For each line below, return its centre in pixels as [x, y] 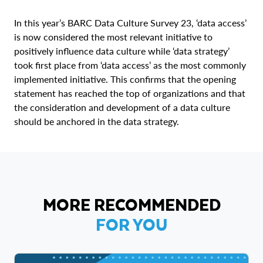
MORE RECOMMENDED [131, 204]
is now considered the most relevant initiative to [113, 37]
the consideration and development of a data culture [122, 107]
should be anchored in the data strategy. [97, 121]
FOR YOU [131, 224]
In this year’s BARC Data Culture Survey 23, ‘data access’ [130, 23]
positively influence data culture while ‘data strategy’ [122, 51]
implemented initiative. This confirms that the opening [125, 79]
